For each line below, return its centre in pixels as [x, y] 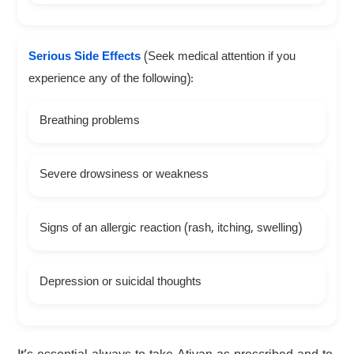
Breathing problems [89, 122]
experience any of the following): [111, 80]
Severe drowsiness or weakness [124, 176]
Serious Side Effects [84, 58]
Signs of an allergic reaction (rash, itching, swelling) [170, 230]
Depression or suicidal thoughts [120, 283]
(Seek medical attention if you [218, 58]
